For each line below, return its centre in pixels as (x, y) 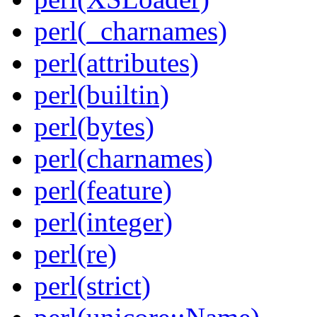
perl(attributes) (116, 63)
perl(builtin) (102, 95)
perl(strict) (92, 286)
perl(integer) (103, 222)
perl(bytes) (94, 127)
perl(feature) (103, 190)
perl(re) (75, 254)
